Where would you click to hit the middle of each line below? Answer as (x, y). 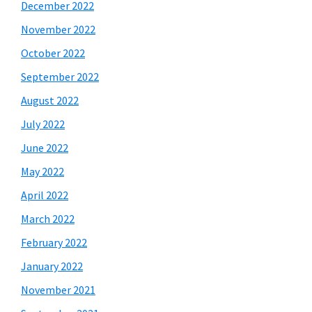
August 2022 (50, 100)
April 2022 (45, 195)
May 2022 (42, 171)
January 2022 (52, 266)
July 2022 (43, 124)
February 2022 (54, 242)
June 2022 (45, 148)
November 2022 (58, 29)
